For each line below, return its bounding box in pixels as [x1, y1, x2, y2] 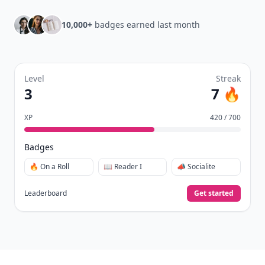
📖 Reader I [103, 161, 142, 172]
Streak [216, 73, 241, 84]
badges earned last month [92, 19, 200, 30]
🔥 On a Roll [30, 161, 69, 172]
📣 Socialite [177, 161, 216, 172]
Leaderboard [24, 188, 67, 198]
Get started [194, 188, 234, 198]
